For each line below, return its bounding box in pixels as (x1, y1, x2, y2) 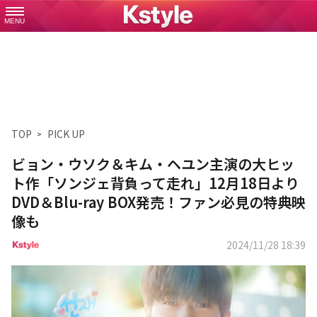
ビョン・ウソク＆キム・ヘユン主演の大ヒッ (11, 154, 294, 174)
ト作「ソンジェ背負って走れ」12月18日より (11, 173, 299, 193)
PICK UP (47, 127, 85, 141)
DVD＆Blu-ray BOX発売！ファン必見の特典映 (11, 192, 306, 212)
